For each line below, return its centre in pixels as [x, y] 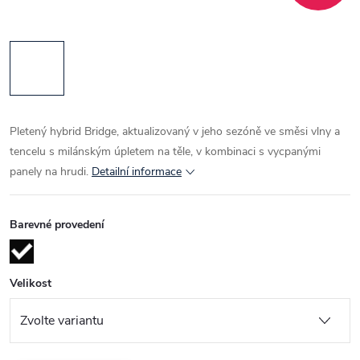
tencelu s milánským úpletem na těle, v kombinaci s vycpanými [165, 151]
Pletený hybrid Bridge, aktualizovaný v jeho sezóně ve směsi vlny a [175, 131]
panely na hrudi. [51, 171]
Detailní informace [137, 171]
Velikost [31, 283]
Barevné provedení [57, 224]
